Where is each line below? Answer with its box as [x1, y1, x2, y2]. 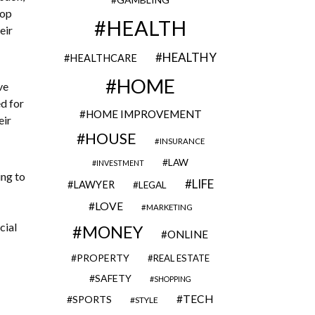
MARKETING [146, 202, 193, 212]
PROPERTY [77, 252, 129, 264]
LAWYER [72, 179, 115, 191]
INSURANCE [159, 136, 205, 146]
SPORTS [72, 293, 112, 305]
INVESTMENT [96, 158, 144, 167]
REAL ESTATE [153, 252, 210, 264]
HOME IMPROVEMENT [85, 108, 202, 120]
